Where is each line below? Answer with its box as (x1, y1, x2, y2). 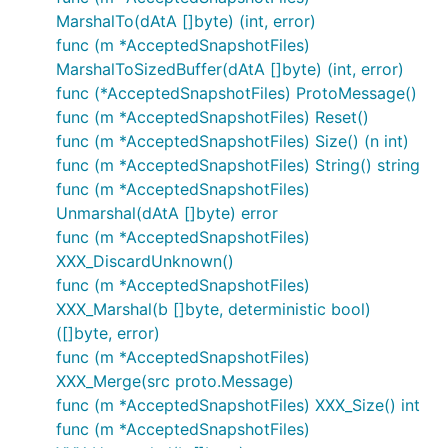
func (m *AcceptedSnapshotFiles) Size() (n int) (56, 131, 409, 151)
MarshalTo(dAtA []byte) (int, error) (56, 11, 316, 31)
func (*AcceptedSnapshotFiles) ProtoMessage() (56, 83, 417, 103)
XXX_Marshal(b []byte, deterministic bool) (56, 299, 371, 319)
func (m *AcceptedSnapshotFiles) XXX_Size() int (56, 395, 420, 415)
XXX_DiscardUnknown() (56, 251, 234, 271)
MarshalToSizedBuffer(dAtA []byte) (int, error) (56, 59, 404, 79)
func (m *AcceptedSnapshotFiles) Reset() (56, 107, 369, 127)
